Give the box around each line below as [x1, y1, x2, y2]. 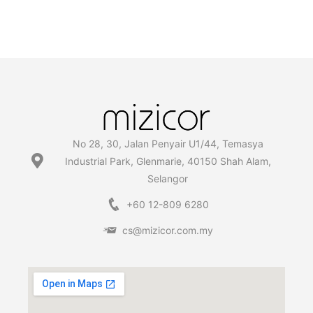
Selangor [147, 172, 189, 184]
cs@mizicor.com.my [122, 224, 214, 236]
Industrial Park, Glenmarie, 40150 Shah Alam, [64, 154, 271, 167]
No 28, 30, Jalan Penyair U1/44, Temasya [72, 137, 263, 150]
